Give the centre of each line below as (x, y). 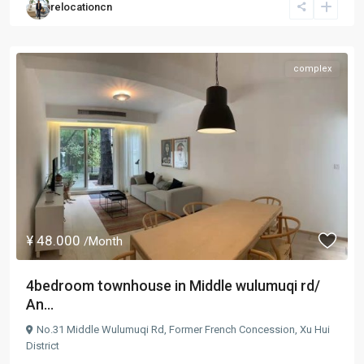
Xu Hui (315, 329)
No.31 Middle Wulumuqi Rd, (103, 329)
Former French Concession (232, 329)
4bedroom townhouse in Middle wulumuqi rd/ (173, 285)
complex (312, 68)
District (43, 345)
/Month (103, 241)
